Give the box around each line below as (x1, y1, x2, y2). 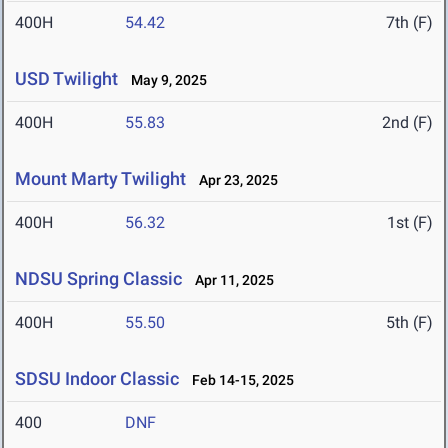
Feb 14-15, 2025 (183, 372, 294, 389)
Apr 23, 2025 (190, 172, 278, 189)
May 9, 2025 (122, 72, 207, 89)
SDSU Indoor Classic (15, 368, 179, 390)
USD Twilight (15, 68, 118, 90)
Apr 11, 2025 (186, 272, 274, 289)
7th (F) (386, 13, 433, 33)
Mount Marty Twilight (15, 168, 190, 190)
